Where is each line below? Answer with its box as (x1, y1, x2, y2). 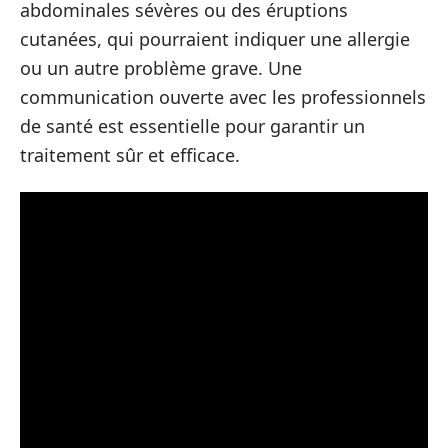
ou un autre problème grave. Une (20, 55, 302, 80)
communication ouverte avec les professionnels (20, 84, 426, 109)
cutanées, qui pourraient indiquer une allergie (20, 26, 410, 51)
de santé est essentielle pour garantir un (20, 113, 365, 138)
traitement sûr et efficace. (20, 142, 240, 167)
